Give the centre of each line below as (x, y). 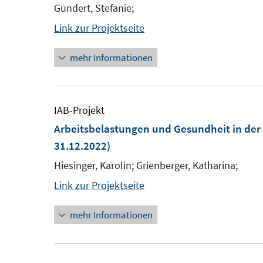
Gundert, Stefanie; (94, 8)
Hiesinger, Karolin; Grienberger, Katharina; (146, 165)
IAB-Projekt (79, 110)
